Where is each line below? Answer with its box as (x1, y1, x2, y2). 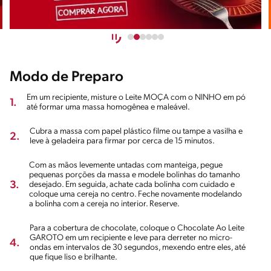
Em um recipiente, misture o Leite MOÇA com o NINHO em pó (27, 93, 246, 103)
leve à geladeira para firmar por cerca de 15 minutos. (30, 137, 215, 146)
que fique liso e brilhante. (30, 253, 117, 263)
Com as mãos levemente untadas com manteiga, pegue (29, 161, 223, 171)
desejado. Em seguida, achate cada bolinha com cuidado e (29, 180, 235, 190)
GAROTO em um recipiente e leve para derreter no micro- (30, 233, 232, 243)
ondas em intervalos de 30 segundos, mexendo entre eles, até (30, 243, 246, 253)
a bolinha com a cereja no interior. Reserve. (29, 200, 180, 209)
